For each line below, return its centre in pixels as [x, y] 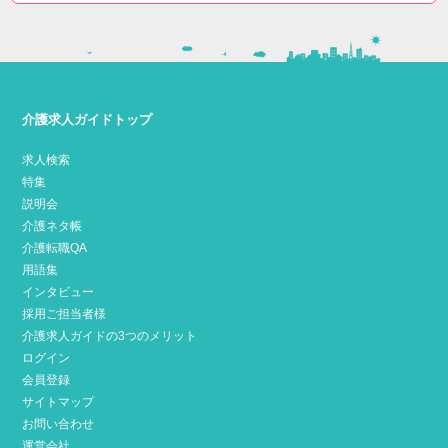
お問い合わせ [58, 423]
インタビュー [58, 291]
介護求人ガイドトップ [87, 119]
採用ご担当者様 [64, 313]
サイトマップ [58, 401]
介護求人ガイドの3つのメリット [110, 335]
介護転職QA [55, 247]
